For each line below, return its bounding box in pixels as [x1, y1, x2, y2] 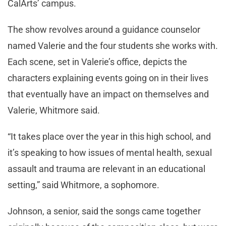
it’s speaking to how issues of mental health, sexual [8, 147, 212, 158]
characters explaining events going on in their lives [8, 73, 208, 84]
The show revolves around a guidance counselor [8, 24, 200, 35]
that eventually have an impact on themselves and [8, 89, 209, 100]
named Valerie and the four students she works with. [8, 40, 218, 51]
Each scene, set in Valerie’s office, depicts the [8, 56, 187, 68]
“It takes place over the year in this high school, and [8, 131, 211, 142]
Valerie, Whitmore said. [8, 105, 100, 116]
